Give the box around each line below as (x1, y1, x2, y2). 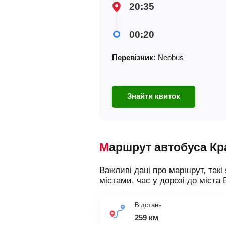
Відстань (135, 201, 162, 209)
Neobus (156, 53, 184, 62)
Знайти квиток (127, 92, 180, 100)
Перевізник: (112, 53, 156, 62)
